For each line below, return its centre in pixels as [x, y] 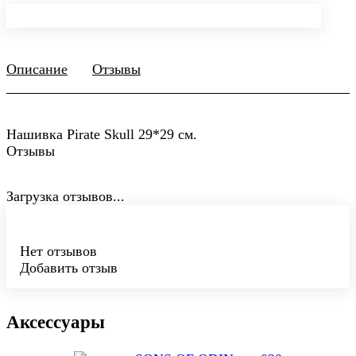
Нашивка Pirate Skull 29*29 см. [102, 134]
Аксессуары [56, 323]
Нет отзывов [58, 251]
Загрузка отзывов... [66, 196]
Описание [37, 69]
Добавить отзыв [69, 267]
